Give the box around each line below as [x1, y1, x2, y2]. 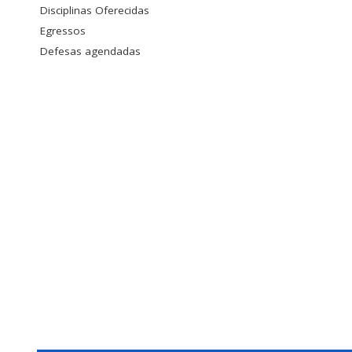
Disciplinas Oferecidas [40, 3, 149, 18]
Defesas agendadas [40, 44, 141, 59]
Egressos [40, 24, 86, 38]
